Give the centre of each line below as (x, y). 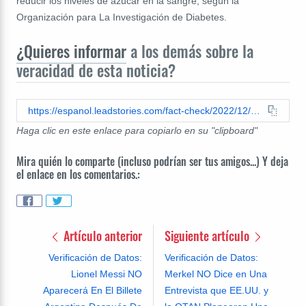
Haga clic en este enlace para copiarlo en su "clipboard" (137, 131)
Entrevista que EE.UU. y (216, 290)
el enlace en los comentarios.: (78, 175)
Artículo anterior (101, 235)
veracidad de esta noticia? (96, 71)
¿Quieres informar (71, 52)
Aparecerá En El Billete (92, 290)
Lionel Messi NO (106, 274)
